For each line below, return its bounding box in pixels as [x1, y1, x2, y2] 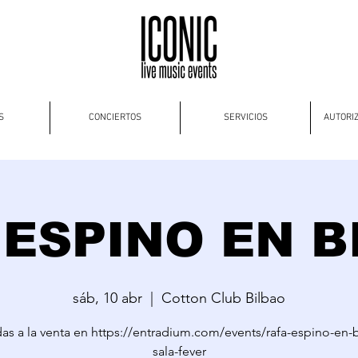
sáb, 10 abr [73, 289, 142, 307]
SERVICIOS [223, 112, 268, 123]
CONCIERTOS [89, 112, 141, 123]
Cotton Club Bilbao [161, 289, 285, 307]
